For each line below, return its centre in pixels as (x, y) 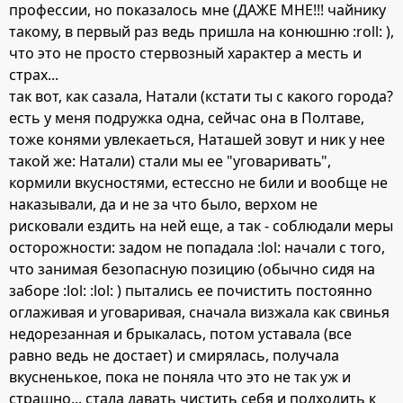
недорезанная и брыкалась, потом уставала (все (180, 334)
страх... (34, 75)
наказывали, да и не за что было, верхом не (163, 205)
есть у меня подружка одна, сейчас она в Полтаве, (187, 118)
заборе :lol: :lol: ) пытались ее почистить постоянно (191, 291)
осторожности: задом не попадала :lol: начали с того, (197, 248)
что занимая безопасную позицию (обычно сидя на (192, 269)
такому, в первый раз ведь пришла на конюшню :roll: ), (201, 32)
